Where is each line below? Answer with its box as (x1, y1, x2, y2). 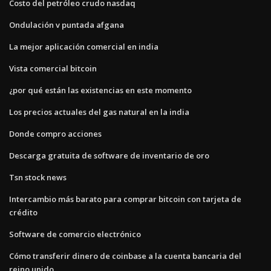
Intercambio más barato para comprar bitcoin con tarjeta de (9, 193, 241, 204)
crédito (9, 206, 38, 218)
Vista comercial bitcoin (9, 62, 97, 74)
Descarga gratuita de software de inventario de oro (9, 149, 209, 161)
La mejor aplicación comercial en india (9, 41, 158, 52)
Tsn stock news (9, 171, 67, 183)
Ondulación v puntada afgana (9, 19, 124, 30)
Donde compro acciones (9, 128, 102, 139)
